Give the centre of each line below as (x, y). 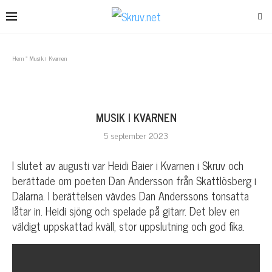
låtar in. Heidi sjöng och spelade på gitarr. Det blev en (126, 211)
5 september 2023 (136, 135)
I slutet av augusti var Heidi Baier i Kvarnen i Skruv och (128, 165)
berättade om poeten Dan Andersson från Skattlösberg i (134, 180)
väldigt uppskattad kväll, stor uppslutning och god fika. (128, 226)
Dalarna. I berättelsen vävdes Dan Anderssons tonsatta (131, 195)
